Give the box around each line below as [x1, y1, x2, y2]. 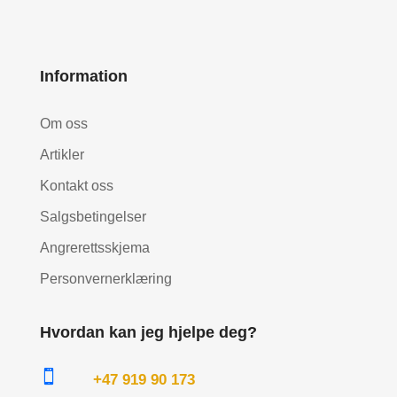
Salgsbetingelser [39, 208, 146, 224]
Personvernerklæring [39, 270, 172, 286]
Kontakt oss [39, 177, 113, 193]
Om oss [39, 115, 88, 131]
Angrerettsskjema [39, 239, 150, 255]
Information [39, 66, 128, 85]
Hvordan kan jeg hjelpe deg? [39, 323, 257, 341]
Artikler [39, 146, 84, 162]
